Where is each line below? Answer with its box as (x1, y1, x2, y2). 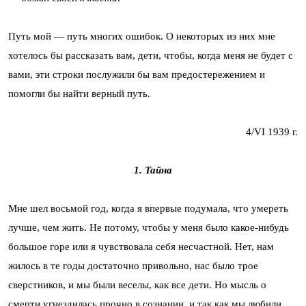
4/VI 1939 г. (246, 126, 298, 137)
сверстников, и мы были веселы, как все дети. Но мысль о (8, 279, 266, 290)
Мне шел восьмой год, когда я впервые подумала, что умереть (8, 202, 288, 214)
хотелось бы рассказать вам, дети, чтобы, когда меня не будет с (8, 49, 293, 61)
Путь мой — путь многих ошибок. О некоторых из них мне (8, 30, 275, 42)
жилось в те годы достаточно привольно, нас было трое (8, 260, 258, 271)
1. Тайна (134, 164, 172, 176)
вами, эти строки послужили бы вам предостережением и (8, 68, 265, 80)
